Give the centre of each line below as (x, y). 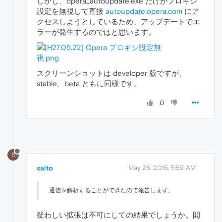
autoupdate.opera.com (144, 11)
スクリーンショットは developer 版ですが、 (111, 73)
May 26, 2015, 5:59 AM (162, 167)
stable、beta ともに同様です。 (89, 83)
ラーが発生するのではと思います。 (96, 32)
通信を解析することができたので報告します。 (111, 190)
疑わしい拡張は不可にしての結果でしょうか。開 (118, 215)
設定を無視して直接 (71, 11)
